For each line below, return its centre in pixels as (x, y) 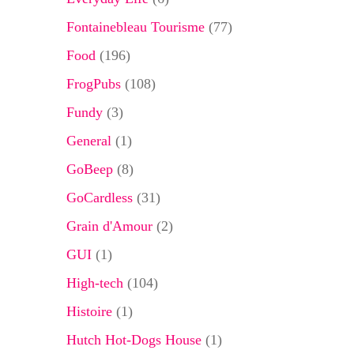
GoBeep (89, 169)
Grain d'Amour (109, 226)
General (88, 141)
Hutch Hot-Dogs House (134, 340)
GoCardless (99, 198)
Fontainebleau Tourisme (135, 27)
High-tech (94, 283)
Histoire (89, 311)
